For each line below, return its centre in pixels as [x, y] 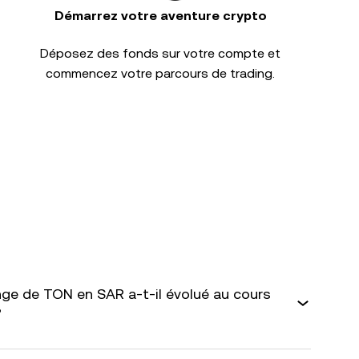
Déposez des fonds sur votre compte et [160, 53]
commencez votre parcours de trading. [160, 73]
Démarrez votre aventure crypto [160, 16]
